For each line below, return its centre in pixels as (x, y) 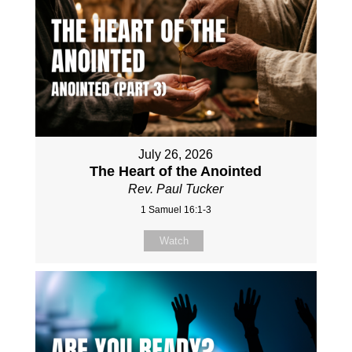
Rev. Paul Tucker (176, 189)
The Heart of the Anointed (176, 172)
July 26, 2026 (176, 155)
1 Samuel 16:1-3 (176, 210)
